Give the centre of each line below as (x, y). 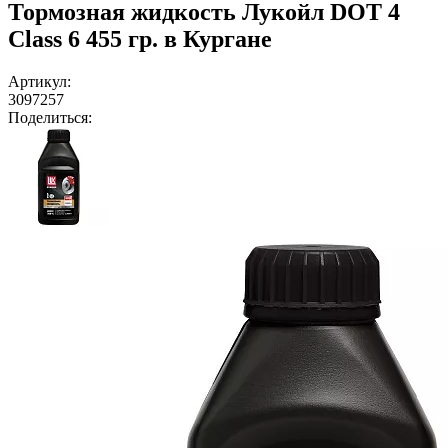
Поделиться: (50, 117)
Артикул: (39, 81)
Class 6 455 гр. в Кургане (140, 38)
